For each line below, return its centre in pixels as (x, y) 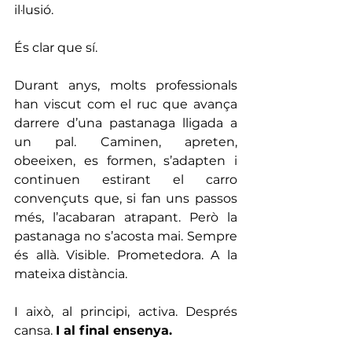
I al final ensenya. (114, 330)
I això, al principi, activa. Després (126, 311)
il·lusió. (34, 9)
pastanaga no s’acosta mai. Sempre (126, 236)
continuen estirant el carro (126, 179)
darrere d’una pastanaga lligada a (126, 123)
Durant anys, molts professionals (126, 85)
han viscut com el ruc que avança (126, 104)
